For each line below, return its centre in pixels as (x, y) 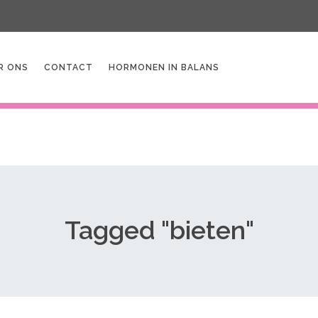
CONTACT (68, 67)
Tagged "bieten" (159, 230)
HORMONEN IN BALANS (164, 67)
